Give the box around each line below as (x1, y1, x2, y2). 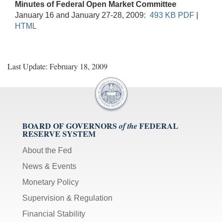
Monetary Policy (22, 177, 79, 186)
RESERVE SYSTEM (22, 127, 96, 139)
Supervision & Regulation (22, 193, 112, 202)
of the (119, 120, 137, 131)
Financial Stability (22, 209, 85, 218)
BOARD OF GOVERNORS (22, 119, 117, 131)
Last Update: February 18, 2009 (7, 60, 108, 71)
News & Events (22, 162, 76, 170)
